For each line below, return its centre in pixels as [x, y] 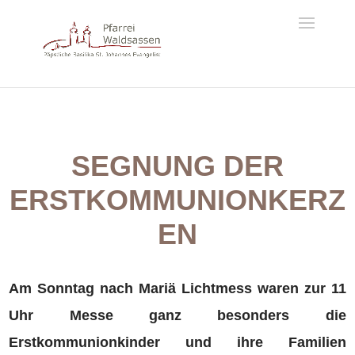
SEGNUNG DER [177, 166]
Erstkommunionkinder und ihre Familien [177, 342]
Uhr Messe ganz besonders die [177, 315]
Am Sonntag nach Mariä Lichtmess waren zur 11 [177, 288]
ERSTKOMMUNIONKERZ [177, 200]
